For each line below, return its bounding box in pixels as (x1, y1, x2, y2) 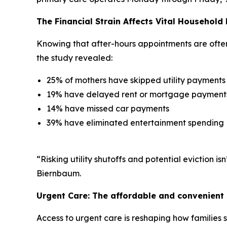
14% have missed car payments (47, 103, 169, 114)
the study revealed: (36, 53, 112, 63)
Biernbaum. (36, 168, 81, 179)
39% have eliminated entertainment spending (47, 118, 224, 128)
